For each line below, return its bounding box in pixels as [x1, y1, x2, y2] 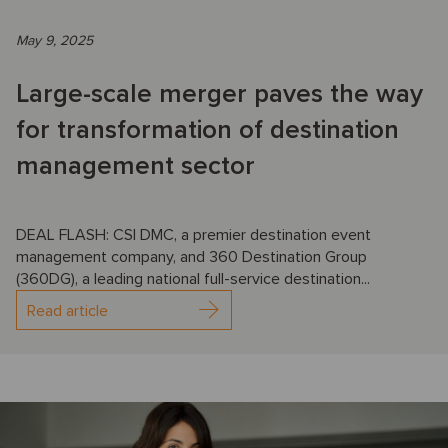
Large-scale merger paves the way [16, 78, 423, 111]
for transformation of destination [16, 114, 399, 147]
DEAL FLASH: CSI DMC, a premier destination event [16, 225, 371, 246]
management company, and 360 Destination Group [16, 247, 367, 268]
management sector [16, 150, 255, 183]
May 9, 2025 [16, 32, 93, 50]
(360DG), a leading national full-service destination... [16, 269, 370, 290]
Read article [27, 301, 108, 322]
